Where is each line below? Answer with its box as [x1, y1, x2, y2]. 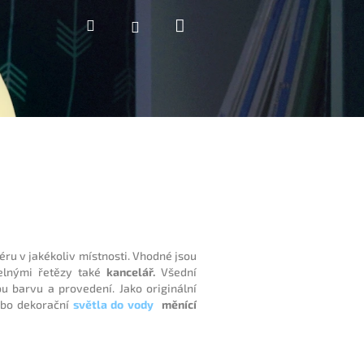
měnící [162, 297, 197, 311]
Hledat [93, 15, 138, 33]
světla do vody [72, 297, 154, 311]
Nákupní [184, 14, 249, 34]
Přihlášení [138, 16, 207, 35]
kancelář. [106, 264, 155, 279]
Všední [154, 264, 197, 279]
